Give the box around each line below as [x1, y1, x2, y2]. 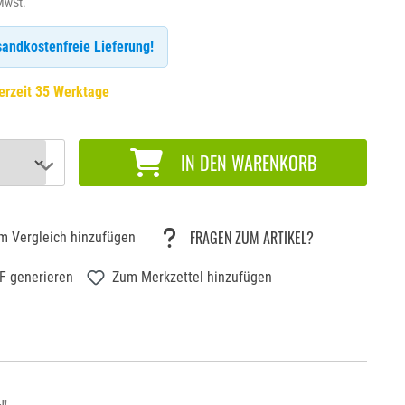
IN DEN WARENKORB [180, 148, 316, 176]
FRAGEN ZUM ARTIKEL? [190, 226, 315, 249]
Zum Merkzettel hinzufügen [112, 268, 273, 286]
